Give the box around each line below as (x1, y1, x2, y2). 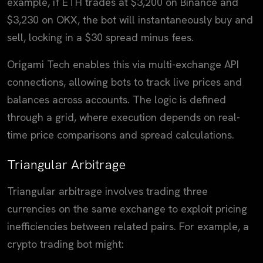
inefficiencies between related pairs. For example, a (7, 219, 249, 233)
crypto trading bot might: (7, 237, 124, 251)
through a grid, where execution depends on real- (7, 110, 240, 124)
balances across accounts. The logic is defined (7, 92, 226, 106)
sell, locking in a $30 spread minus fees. (7, 30, 194, 44)
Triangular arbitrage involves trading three (7, 184, 208, 198)
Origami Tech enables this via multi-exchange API (7, 57, 239, 71)
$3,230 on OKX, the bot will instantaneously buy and (7, 12, 253, 26)
